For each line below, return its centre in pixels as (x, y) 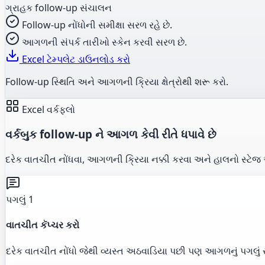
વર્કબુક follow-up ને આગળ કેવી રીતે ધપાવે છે (111, 134)
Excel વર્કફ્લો (47, 109)
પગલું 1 (20, 200)
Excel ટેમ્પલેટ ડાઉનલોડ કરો (75, 59)
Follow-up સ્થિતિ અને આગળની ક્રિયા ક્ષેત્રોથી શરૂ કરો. (117, 81)
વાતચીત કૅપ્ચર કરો (43, 225)
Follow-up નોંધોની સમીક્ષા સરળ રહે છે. (97, 25)
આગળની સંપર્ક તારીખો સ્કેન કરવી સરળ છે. (104, 42)
